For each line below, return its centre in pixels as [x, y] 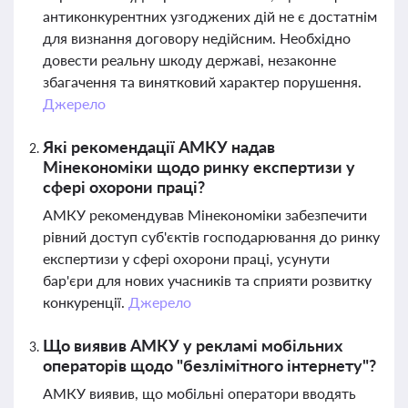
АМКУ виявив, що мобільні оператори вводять [199, 393]
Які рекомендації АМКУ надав [159, 147]
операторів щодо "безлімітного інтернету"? [209, 365]
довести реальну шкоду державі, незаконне [189, 60]
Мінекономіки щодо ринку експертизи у [199, 167]
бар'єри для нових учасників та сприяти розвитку [207, 280]
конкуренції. [86, 302]
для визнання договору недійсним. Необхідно [197, 38]
